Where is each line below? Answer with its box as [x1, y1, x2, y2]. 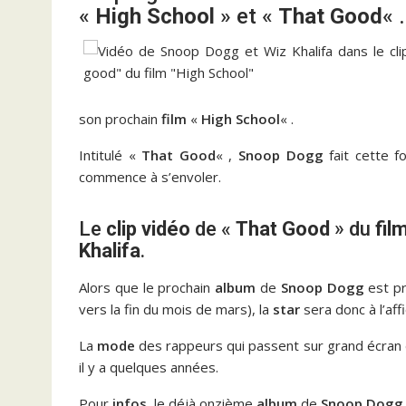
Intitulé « [79, 146, 142, 164]
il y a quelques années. [79, 358, 218, 376]
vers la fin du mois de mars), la [79, 300, 273, 318]
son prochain [79, 110, 161, 128]
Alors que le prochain [79, 278, 216, 296]
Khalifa [79, 239, 140, 262]
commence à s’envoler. [79, 168, 221, 186]
